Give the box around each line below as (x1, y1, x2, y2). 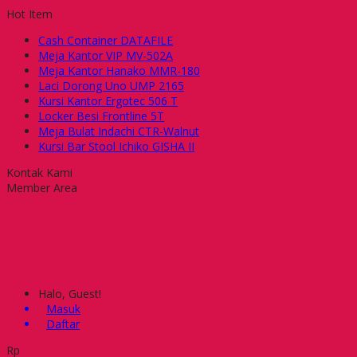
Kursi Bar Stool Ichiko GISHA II (38, 139, 194, 154)
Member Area (6, 180, 77, 195)
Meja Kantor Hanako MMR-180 (38, 63, 200, 78)
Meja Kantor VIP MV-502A (38, 48, 173, 63)
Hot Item (6, 6, 53, 22)
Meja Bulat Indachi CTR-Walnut (38, 124, 199, 139)
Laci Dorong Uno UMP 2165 (38, 78, 184, 93)
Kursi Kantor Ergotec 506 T (38, 93, 178, 108)
